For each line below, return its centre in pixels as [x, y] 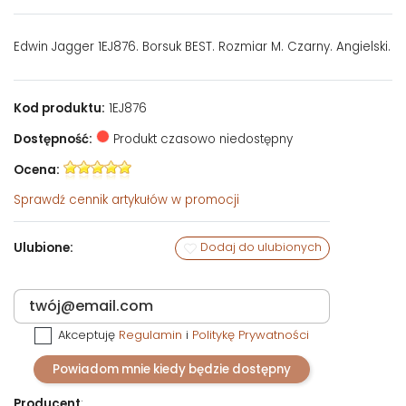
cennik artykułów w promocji [154, 199]
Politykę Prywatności [251, 335]
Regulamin [151, 335]
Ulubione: [43, 247]
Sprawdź [41, 199]
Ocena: [37, 169]
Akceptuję [89, 335]
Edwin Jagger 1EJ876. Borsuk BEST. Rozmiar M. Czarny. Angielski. [202, 46]
